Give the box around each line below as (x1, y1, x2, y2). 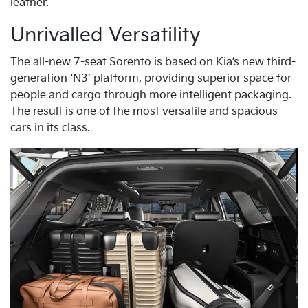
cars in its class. (10, 121, 90, 135)
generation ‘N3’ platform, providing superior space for (10, 71, 291, 85)
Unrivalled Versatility (10, 23, 201, 47)
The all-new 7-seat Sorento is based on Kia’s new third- (10, 55, 296, 69)
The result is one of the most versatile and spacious (10, 104, 278, 118)
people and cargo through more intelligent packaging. (10, 88, 291, 102)
